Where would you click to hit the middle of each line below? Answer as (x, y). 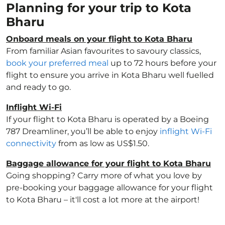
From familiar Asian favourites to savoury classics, (103, 51)
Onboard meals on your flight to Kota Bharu (99, 39)
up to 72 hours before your (162, 63)
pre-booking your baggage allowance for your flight (109, 188)
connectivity (31, 143)
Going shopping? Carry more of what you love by (104, 176)
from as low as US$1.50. (103, 143)
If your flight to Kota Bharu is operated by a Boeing (107, 119)
